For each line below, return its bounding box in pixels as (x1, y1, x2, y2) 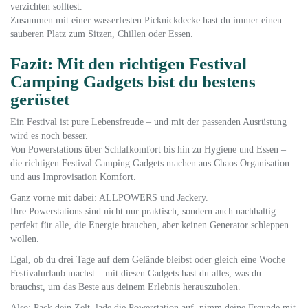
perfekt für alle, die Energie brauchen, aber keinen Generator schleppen (10, 220, 289, 230)
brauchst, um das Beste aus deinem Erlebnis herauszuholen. (10, 282, 241, 292)
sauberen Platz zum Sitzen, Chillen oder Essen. (10, 29, 193, 39)
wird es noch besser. (10, 131, 88, 141)
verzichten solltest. (10, 1, 82, 12)
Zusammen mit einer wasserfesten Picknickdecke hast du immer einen (10, 15, 282, 25)
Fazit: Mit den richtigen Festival (10, 54, 247, 73)
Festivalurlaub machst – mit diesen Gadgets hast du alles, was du (10, 268, 261, 278)
